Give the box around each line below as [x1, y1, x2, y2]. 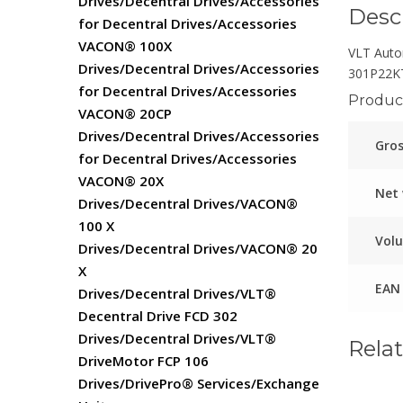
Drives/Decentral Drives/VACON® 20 [78, 239, 318, 257]
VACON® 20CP [78, 104, 172, 122]
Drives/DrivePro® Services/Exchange [78, 374, 319, 392]
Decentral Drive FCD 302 [78, 307, 237, 325]
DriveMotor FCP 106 [78, 352, 209, 370]
